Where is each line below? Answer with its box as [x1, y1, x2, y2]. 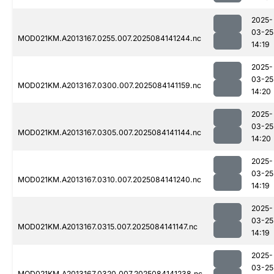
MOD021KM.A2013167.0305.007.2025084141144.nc [18, 128, 201, 138]
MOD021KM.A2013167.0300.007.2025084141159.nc [18, 81, 201, 91]
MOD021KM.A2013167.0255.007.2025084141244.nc [18, 34, 201, 43]
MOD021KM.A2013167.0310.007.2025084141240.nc [18, 175, 201, 185]
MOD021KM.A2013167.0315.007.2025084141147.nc [18, 222, 198, 232]
